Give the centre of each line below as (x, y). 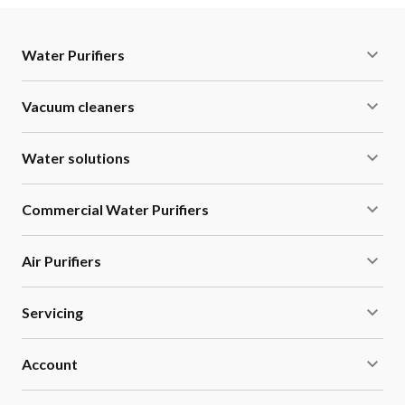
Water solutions (76, 157)
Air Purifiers (61, 260)
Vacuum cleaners (78, 106)
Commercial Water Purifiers (115, 209)
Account (50, 363)
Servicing (52, 312)
